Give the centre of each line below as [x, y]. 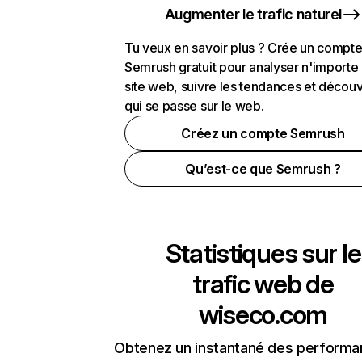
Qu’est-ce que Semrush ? [263, 169]
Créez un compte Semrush [263, 133]
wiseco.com [263, 315]
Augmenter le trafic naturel [253, 14]
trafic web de [263, 284]
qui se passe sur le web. [194, 106]
